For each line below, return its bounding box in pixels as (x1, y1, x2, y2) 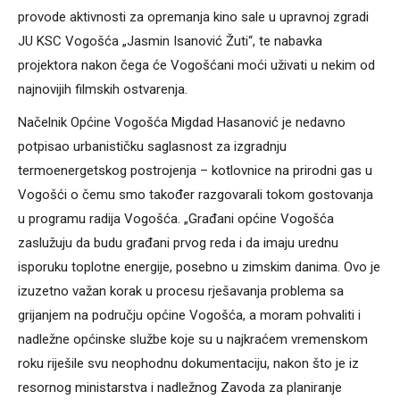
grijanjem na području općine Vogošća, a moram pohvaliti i (18, 307, 361, 324)
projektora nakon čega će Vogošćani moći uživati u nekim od (18, 57, 375, 74)
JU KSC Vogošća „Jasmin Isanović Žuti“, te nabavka (18, 33, 322, 50)
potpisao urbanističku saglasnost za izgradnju (18, 138, 287, 155)
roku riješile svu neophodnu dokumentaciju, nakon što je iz (18, 355, 359, 372)
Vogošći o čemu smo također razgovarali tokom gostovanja (18, 187, 373, 204)
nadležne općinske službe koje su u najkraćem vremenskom (18, 331, 368, 348)
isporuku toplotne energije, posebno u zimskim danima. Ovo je (18, 259, 380, 276)
